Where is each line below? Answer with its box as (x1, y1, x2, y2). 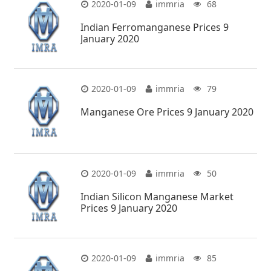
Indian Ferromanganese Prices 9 (80, 20, 229, 34)
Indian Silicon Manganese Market (80, 189, 234, 203)
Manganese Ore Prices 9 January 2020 (80, 105, 254, 119)
